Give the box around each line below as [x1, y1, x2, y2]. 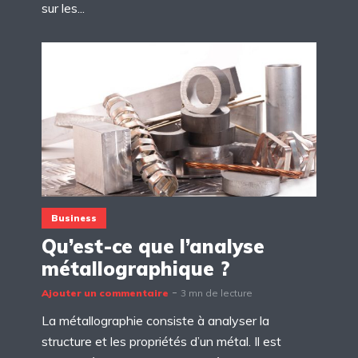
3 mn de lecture [181, 287, 253, 299]
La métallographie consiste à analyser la [42, 312, 269, 328]
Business [51, 213, 97, 225]
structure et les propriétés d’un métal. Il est [42, 333, 281, 349]
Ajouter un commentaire [42, 287, 169, 299]
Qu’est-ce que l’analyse [42, 234, 265, 258]
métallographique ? [42, 257, 230, 280]
